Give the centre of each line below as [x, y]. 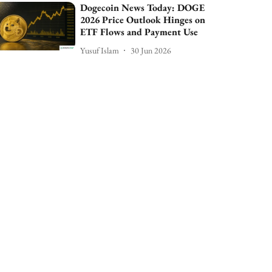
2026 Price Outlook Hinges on [143, 20]
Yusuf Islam [100, 50]
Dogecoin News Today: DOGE [143, 8]
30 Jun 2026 [151, 50]
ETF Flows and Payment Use [139, 32]
